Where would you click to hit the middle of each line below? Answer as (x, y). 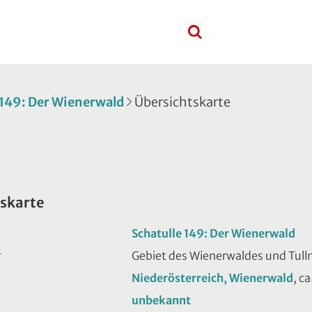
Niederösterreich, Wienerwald (212, 278)
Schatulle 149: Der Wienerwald (213, 233)
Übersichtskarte (182, 102)
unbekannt (161, 300)
